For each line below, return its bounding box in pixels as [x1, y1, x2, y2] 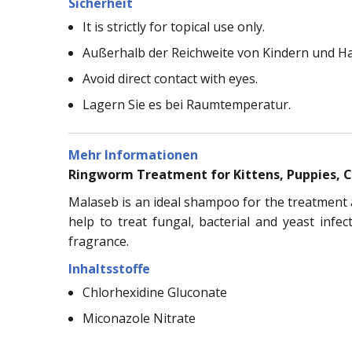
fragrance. [68, 232, 129, 250]
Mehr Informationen [68, 145, 198, 163]
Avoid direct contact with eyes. [82, 69, 258, 87]
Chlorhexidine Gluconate [82, 283, 227, 301]
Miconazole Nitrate [82, 309, 196, 327]
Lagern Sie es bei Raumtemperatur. [82, 95, 291, 113]
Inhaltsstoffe [68, 259, 150, 277]
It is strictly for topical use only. [82, 17, 265, 35]
